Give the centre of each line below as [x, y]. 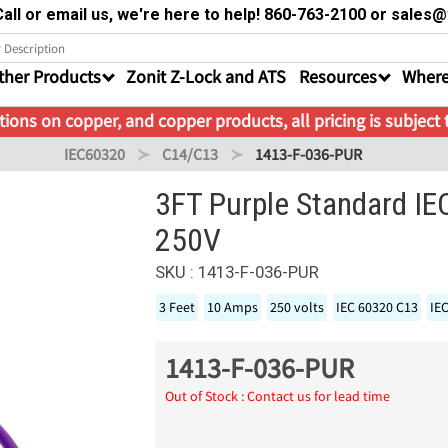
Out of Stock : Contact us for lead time [278, 396]
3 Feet [177, 307]
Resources [338, 76]
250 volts [297, 307]
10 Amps [233, 307]
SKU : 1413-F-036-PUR [237, 272]
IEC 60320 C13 [377, 307]
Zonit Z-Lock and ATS [206, 76]
